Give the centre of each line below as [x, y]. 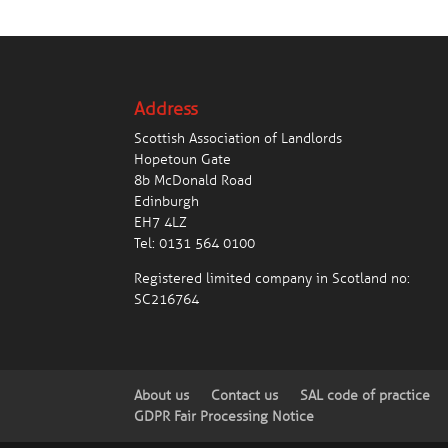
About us [162, 395]
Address [166, 109]
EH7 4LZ [161, 223]
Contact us [245, 395]
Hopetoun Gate [183, 160]
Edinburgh [167, 202]
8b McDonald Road [193, 181]
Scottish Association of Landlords [238, 139]
